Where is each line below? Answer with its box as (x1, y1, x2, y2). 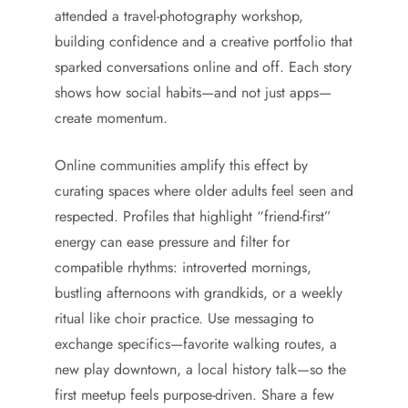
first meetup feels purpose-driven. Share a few (55, 384, 334, 405)
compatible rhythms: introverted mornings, (55, 257, 311, 278)
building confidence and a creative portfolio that (55, 31, 352, 52)
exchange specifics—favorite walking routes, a (55, 333, 337, 354)
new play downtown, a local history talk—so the (55, 359, 346, 380)
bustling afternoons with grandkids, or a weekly (55, 282, 342, 303)
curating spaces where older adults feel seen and (55, 180, 353, 201)
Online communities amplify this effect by (55, 155, 308, 176)
